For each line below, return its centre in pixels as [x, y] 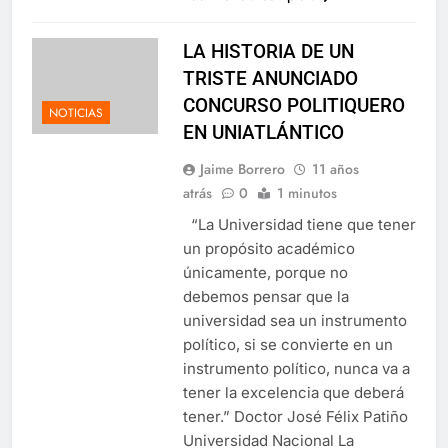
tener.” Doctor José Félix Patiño [295, 416]
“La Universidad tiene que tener [299, 224]
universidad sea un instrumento [294, 320]
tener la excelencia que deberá [293, 392]
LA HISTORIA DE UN [268, 51]
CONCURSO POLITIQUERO [293, 105]
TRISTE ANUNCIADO [270, 78]
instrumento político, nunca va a [296, 368]
